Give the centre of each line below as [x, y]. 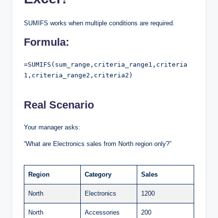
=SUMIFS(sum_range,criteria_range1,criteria [106, 65]
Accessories [102, 213]
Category [98, 175]
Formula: [46, 42]
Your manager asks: [52, 127]
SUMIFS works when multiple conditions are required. [99, 23]
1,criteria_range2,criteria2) [78, 75]
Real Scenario [59, 105]
